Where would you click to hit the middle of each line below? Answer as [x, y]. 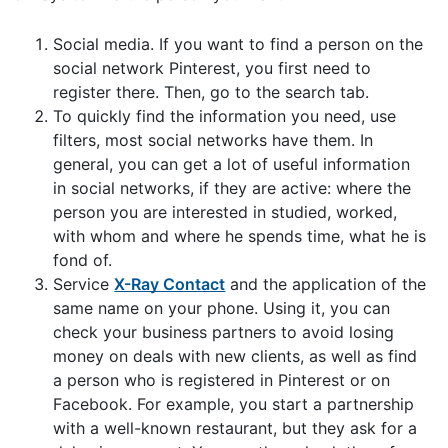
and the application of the [326, 283]
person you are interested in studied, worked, [225, 211]
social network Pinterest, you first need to [212, 67]
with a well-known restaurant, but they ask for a [235, 427]
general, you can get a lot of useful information [232, 163]
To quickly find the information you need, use [225, 115]
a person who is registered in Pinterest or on [222, 379]
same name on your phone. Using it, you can [222, 307]
